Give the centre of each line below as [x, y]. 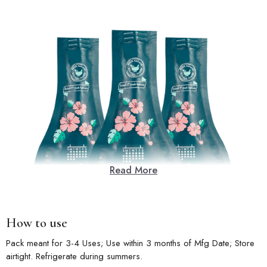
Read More [133, 170]
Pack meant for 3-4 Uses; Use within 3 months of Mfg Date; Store [130, 243]
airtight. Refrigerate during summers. [74, 257]
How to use [37, 223]
